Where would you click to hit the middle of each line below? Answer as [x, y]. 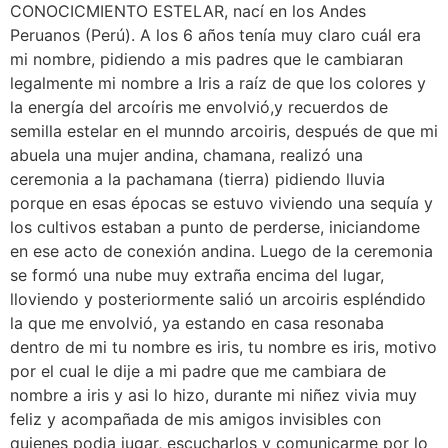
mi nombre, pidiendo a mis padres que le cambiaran [206, 59]
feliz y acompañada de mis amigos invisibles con [195, 419]
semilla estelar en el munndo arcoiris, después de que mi [224, 131]
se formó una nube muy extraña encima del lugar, [197, 275]
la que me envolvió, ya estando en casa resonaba [197, 323]
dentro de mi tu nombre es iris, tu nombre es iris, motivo [223, 347]
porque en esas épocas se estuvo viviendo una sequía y [221, 203]
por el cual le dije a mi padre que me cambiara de [198, 371]
